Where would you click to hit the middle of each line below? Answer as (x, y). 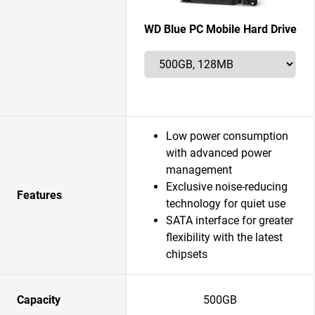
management (199, 170)
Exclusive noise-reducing (227, 187)
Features (39, 195)
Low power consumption (227, 136)
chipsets (187, 254)
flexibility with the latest (224, 237)
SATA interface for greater (230, 220)
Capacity (39, 300)
